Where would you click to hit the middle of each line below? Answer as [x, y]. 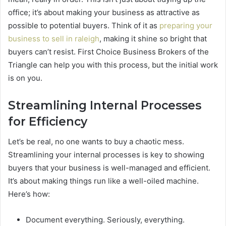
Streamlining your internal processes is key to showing [106, 155]
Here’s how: [29, 194]
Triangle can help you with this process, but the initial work [113, 65]
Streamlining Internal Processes [105, 105]
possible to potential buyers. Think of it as [84, 25]
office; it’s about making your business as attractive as [104, 12]
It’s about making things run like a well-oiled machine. [103, 181]
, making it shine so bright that [153, 38]
